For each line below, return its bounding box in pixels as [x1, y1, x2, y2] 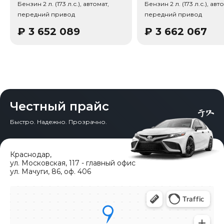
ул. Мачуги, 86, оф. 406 [10, 166, 91, 176]
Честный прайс [10, 98, 109, 113]
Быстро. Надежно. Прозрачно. [10, 117, 107, 125]
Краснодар [10, 149, 50, 159]
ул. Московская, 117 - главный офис [10, 158, 135, 167]
